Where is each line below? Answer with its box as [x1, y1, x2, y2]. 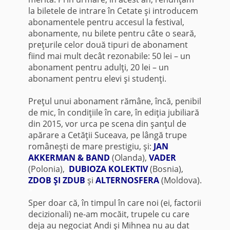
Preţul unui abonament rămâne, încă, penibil [28, 95, 201, 107]
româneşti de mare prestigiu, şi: [28, 140, 154, 152]
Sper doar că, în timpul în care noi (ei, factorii [28, 197, 201, 208]
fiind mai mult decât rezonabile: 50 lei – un [28, 50, 190, 62]
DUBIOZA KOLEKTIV [68, 163, 148, 175]
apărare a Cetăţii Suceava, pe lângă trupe [28, 129, 187, 141]
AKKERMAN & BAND [28, 151, 110, 163]
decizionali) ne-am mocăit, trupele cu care [28, 208, 189, 220]
